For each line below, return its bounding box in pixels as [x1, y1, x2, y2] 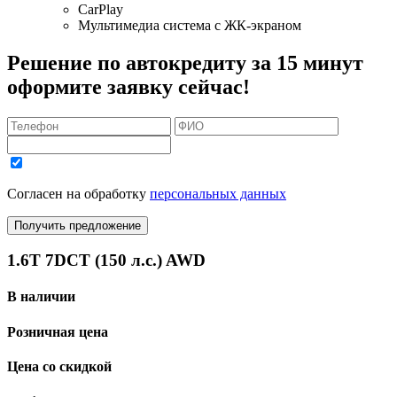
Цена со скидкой [7, 359, 112, 375]
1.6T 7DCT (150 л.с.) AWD [7, 251, 206, 270]
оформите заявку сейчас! [7, 74, 250, 98]
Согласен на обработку [7, 185, 150, 201]
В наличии [7, 289, 75, 305]
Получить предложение [14, 218, 141, 232]
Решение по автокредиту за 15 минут [7, 51, 363, 74]
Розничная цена [7, 323, 108, 339]
